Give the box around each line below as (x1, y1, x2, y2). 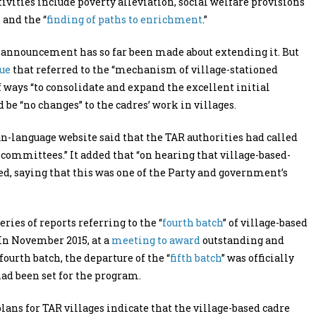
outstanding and (200, 233, 284, 247)
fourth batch (162, 216, 223, 229)
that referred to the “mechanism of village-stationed (11, 63, 278, 76)
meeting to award (111, 233, 200, 247)
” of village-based (223, 216, 308, 229)
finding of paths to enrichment (47, 13, 202, 26)
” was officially (221, 251, 294, 265)
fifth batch (170, 251, 221, 265)
